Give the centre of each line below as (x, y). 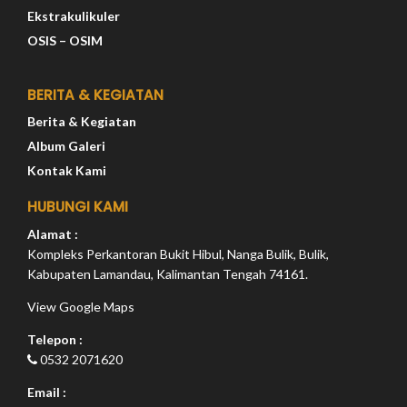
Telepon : (55, 340)
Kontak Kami (67, 170)
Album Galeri (66, 145)
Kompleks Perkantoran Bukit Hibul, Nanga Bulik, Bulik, (178, 254)
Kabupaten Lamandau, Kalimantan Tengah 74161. (168, 274)
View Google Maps (81, 307)
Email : (47, 392)
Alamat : (53, 234)
